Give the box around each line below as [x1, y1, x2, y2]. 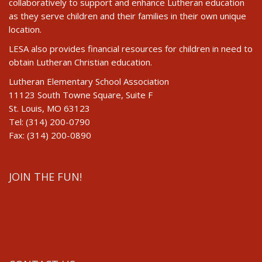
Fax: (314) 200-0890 [9, 129, 91, 141]
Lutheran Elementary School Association [9, 75, 169, 87]
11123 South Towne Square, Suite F [9, 89, 153, 101]
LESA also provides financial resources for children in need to [9, 43, 253, 54]
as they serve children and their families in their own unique [9, 10, 246, 22]
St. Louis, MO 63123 [9, 102, 90, 114]
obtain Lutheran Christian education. [9, 56, 152, 68]
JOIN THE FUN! [9, 170, 82, 184]
